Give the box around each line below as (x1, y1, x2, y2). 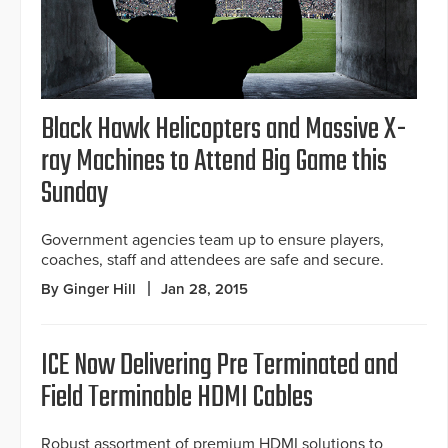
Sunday (41, 170, 108, 217)
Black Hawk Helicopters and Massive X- (41, 106, 407, 153)
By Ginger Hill (41, 279, 136, 298)
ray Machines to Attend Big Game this (41, 138, 387, 185)
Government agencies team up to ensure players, (41, 229, 384, 250)
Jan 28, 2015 (161, 279, 248, 298)
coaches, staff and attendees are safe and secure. (41, 249, 384, 270)
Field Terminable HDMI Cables (41, 374, 313, 421)
